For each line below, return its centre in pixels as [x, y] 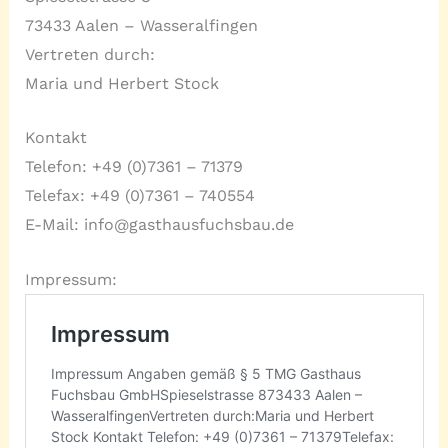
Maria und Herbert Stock [121, 83]
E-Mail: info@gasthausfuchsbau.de [159, 225]
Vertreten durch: [89, 54]
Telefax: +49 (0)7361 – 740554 [139, 196]
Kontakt [55, 138]
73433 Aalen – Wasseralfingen [141, 25]
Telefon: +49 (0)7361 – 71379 [133, 167]
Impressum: [70, 279]
